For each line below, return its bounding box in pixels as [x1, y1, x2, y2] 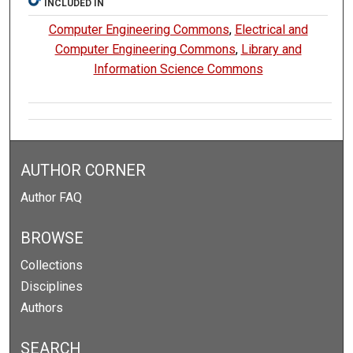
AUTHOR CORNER [20, 162, 147, 180]
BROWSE [20, 229, 84, 248]
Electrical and [234, 22, 308, 38]
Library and [240, 42, 302, 58]
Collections [20, 258, 84, 273]
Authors [20, 300, 64, 316]
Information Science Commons [93, 61, 263, 77]
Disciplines [20, 279, 84, 295]
